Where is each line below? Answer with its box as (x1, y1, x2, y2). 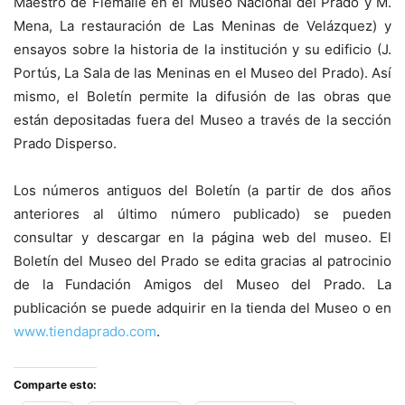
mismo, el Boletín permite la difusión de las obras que (14, 88, 391, 105)
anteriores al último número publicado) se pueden (14, 205, 391, 222)
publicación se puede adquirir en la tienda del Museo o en (14, 299, 391, 316)
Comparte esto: (14, 378, 97, 391)
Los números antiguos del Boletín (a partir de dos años (14, 182, 391, 199)
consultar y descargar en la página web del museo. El (14, 229, 391, 246)
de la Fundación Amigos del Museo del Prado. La (14, 276, 391, 293)
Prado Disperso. (14, 135, 117, 152)
